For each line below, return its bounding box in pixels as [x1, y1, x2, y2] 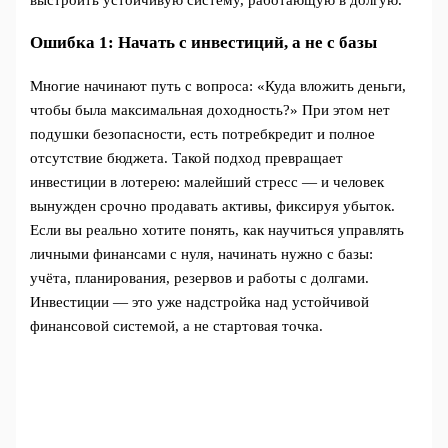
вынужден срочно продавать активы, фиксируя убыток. [30, 198, 396, 215]
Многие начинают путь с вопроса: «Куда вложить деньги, [30, 78, 407, 95]
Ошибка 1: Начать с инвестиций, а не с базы [30, 32, 378, 52]
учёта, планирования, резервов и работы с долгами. [30, 270, 370, 287]
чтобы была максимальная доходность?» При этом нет [30, 102, 391, 119]
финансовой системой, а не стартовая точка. [30, 318, 324, 335]
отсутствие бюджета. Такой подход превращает [30, 150, 344, 167]
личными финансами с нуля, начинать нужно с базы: [30, 246, 374, 263]
